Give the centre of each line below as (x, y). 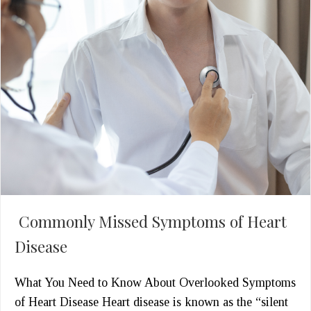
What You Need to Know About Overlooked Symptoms (155, 283)
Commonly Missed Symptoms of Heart (151, 221)
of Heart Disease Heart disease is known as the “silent (151, 302)
